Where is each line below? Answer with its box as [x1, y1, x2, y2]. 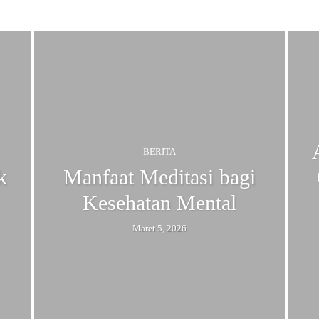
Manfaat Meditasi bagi [63, 164, 256, 189]
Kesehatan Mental [82, 190, 236, 214]
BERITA [142, 145, 176, 157]
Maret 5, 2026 [132, 222, 187, 234]
